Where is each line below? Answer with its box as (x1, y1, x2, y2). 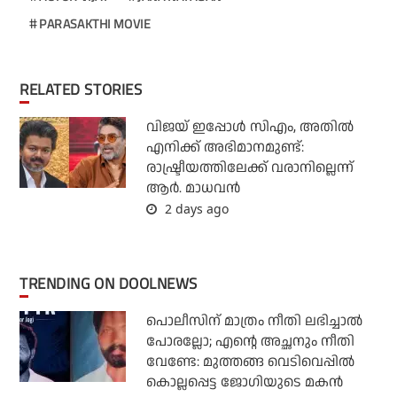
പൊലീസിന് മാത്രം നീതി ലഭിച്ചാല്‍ (145, 311, 362, 332)
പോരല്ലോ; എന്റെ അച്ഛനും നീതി (145, 331, 354, 353)
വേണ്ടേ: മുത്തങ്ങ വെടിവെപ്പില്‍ (145, 352, 354, 373)
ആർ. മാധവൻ (145, 178, 240, 199)
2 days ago (160, 200, 229, 218)
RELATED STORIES (28, 78, 143, 102)
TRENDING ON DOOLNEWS (27, 272, 198, 296)
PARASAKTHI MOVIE (39, 14, 152, 34)
